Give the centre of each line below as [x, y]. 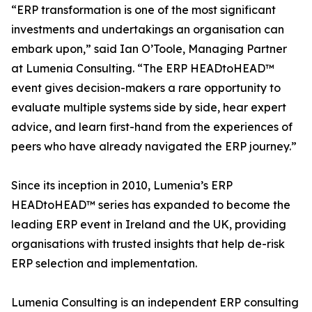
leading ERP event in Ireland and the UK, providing [149, 225]
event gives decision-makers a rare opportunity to [146, 88]
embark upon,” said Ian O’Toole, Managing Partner [149, 49]
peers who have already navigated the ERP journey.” [154, 147]
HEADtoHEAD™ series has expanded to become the [151, 205]
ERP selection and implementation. [104, 264]
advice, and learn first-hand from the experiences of [152, 127]
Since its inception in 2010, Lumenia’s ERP [122, 186]
